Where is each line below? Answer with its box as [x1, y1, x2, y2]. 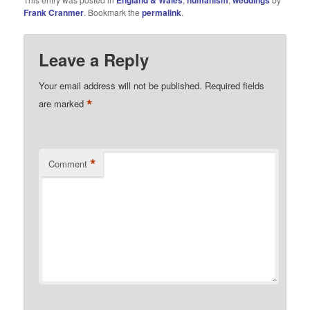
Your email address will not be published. [39, 78, 203, 92]
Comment [48, 156, 88, 170]
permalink [142, 6, 182, 19]
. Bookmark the [84, 6, 143, 19]
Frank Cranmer [24, 6, 84, 19]
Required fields [205, 78, 265, 92]
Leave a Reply [39, 47, 149, 71]
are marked [39, 96, 87, 110]
